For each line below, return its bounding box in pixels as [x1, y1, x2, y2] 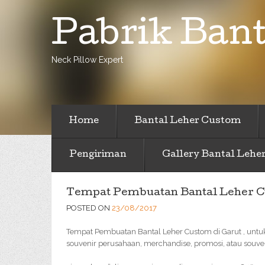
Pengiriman [69, 150, 127, 160]
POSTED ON [66, 203, 112, 212]
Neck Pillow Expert [51, 55, 123, 64]
